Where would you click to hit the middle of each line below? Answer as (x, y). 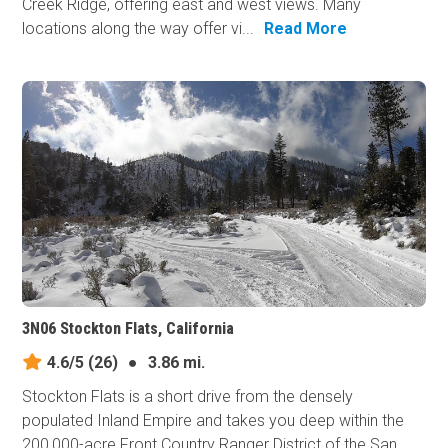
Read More (306, 28)
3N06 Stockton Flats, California (128, 329)
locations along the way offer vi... (138, 28)
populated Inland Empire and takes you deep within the (213, 421)
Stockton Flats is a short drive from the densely (188, 397)
